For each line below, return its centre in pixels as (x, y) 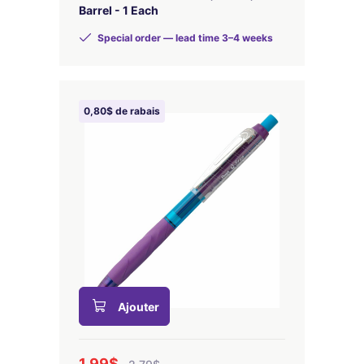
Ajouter (139, 307)
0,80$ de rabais (122, 111)
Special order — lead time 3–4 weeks (184, 38)
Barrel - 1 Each (119, 10)
